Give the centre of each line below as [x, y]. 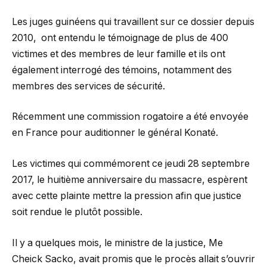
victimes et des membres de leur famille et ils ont [119, 54]
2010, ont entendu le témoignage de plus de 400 [120, 38]
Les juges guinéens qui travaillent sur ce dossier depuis [133, 21]
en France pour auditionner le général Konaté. [115, 133]
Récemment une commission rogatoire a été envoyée [130, 117]
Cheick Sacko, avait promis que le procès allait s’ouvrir [133, 259]
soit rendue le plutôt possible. [77, 212]
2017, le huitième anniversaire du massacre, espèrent [130, 180]
